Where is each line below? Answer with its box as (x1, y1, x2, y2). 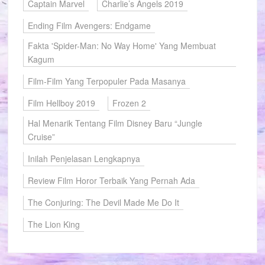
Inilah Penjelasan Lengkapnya (28, 153, 141, 164)
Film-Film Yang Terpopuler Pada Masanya (28, 75, 186, 87)
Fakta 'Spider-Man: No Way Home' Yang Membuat (28, 40, 216, 51)
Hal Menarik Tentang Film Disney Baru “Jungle (28, 117, 203, 129)
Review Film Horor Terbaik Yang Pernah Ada (28, 174, 196, 186)
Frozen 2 (112, 97, 147, 109)
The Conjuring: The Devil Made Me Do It (28, 196, 180, 208)
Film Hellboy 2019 (28, 97, 96, 109)
